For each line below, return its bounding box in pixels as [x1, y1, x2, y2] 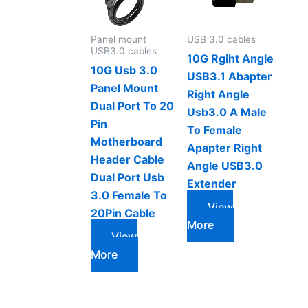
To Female [187, 123, 243, 137]
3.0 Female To [91, 188, 168, 203]
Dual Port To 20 [91, 99, 175, 113]
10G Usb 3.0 [91, 63, 158, 78]
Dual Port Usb [91, 170, 165, 185]
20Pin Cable [91, 206, 156, 221]
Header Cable [91, 153, 165, 167]
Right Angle [187, 87, 250, 102]
